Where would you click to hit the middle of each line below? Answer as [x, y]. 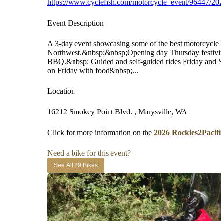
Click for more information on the [101, 132]
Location [61, 91]
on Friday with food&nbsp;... [93, 70]
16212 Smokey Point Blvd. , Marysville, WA [117, 112]
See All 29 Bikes [76, 165]
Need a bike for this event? [89, 153]
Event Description [75, 23]
